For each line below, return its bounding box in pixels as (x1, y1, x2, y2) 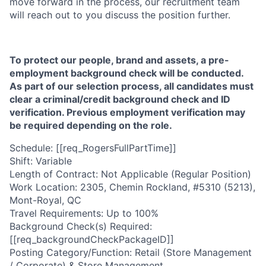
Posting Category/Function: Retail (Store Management (9, 246, 252, 259)
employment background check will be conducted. (9, 67, 243, 80)
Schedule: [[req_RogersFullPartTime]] (9, 142, 176, 154)
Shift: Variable (9, 155, 72, 167)
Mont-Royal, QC (9, 194, 81, 207)
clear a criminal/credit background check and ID (9, 93, 230, 106)
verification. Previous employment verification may (9, 106, 245, 119)
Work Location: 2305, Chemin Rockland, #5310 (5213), (9, 181, 255, 194)
